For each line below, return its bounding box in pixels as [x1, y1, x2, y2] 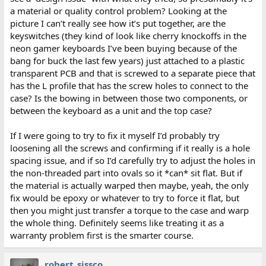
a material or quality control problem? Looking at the [9, 4, 227, 17]
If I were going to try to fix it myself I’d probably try [9, 129, 220, 141]
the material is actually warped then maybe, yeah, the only [9, 179, 249, 191]
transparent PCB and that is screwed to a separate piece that [9, 66, 255, 79]
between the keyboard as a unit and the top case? [9, 104, 212, 116]
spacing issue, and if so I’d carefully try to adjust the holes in [9, 154, 255, 166]
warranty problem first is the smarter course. [9, 229, 194, 241]
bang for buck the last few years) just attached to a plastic [9, 54, 245, 66]
